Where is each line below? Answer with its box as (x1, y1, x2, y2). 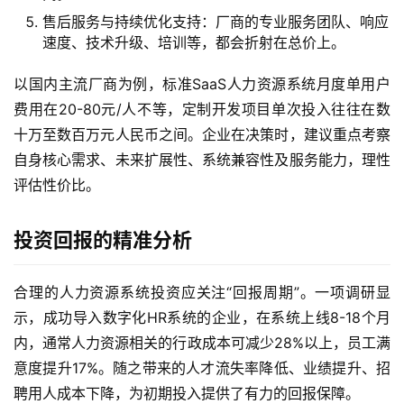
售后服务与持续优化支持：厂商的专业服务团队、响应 (42, 13, 389, 32)
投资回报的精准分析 (14, 228, 192, 252)
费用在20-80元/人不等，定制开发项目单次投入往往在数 (14, 100, 390, 119)
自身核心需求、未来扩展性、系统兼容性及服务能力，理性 (14, 151, 390, 170)
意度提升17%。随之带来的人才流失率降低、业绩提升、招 (14, 359, 390, 378)
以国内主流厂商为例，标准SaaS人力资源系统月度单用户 (14, 75, 390, 94)
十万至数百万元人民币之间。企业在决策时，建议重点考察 (14, 125, 390, 144)
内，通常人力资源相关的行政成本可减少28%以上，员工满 (14, 334, 390, 353)
